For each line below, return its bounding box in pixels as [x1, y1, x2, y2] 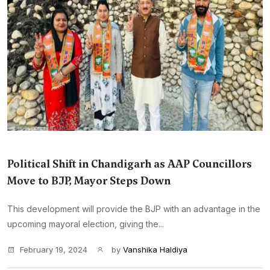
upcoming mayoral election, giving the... [7, 219, 164, 229]
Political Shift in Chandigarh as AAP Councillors [7, 157, 252, 171]
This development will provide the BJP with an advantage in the [7, 204, 260, 214]
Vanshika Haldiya [123, 245, 187, 254]
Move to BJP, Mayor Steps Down [7, 174, 171, 188]
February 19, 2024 [20, 245, 87, 254]
